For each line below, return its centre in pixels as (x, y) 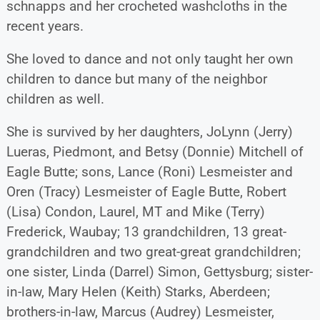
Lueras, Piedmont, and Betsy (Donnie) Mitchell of (155, 151)
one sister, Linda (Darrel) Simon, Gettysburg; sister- (159, 271)
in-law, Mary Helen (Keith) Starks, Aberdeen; (138, 291)
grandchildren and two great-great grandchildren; (153, 251)
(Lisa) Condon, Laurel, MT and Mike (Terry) (135, 211)
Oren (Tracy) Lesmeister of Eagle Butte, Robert (146, 191)
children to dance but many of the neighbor (136, 79)
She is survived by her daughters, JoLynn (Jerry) (149, 131)
